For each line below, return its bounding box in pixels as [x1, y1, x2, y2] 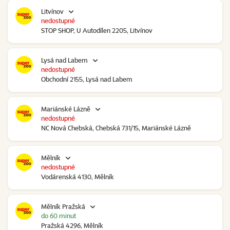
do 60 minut [41, 212, 76, 220]
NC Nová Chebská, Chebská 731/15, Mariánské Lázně [41, 124, 191, 132]
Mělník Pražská [41, 202, 85, 211]
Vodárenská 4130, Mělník [41, 172, 114, 181]
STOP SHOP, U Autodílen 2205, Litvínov [41, 26, 152, 35]
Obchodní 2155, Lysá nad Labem [41, 75, 132, 84]
